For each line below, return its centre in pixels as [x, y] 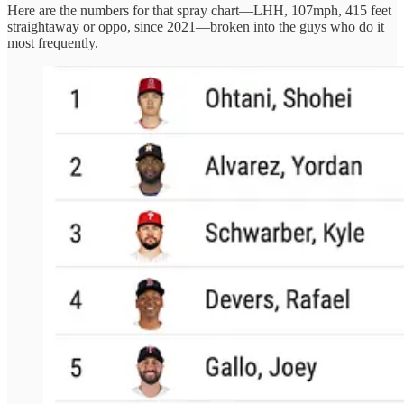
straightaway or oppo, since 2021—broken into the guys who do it [196, 26]
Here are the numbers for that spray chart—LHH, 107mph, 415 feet [199, 10]
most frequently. [53, 42]
